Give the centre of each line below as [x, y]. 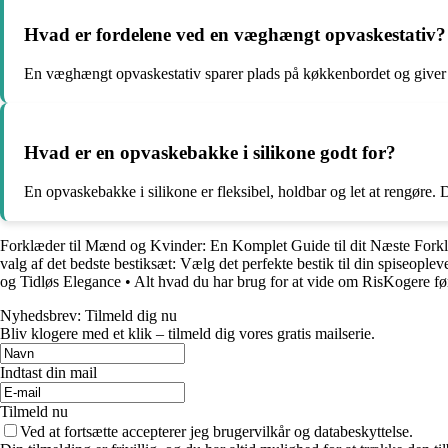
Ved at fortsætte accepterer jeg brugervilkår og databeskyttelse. [216, 431]
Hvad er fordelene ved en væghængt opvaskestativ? [235, 35]
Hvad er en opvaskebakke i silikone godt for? [210, 152]
